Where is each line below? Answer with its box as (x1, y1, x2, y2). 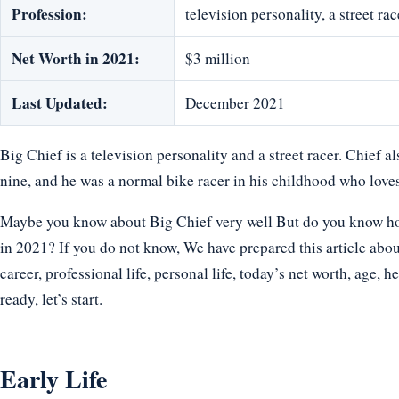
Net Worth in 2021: (12, 47, 140, 70)
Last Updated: (12, 92, 108, 115)
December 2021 (185, 93, 285, 114)
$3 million (185, 48, 250, 69)
